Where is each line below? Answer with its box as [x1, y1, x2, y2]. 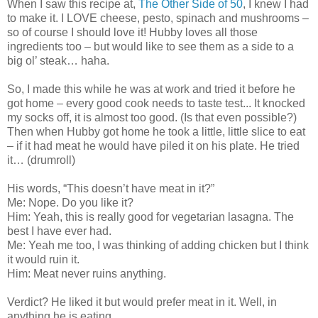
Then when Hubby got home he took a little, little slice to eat [7, 126, 305, 138]
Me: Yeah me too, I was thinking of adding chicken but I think [7, 239, 309, 252]
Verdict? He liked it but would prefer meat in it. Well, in [7, 296, 277, 309]
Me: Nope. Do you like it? [7, 197, 133, 209]
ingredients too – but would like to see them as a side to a [7, 40, 294, 53]
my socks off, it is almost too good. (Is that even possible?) [7, 111, 297, 124]
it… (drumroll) [7, 154, 75, 167]
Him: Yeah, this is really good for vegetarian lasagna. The [7, 211, 294, 224]
